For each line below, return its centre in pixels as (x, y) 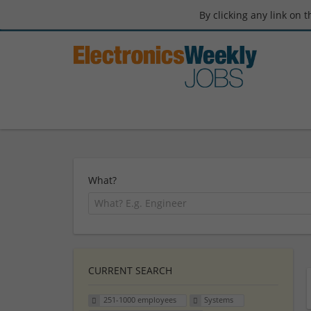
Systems (219, 300)
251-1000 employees (140, 300)
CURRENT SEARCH (130, 270)
